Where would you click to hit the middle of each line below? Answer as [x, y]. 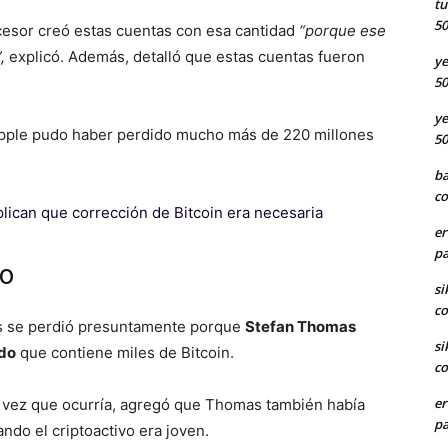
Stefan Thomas [300, 326]
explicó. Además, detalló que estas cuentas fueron [185, 56]
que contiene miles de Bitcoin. [125, 352]
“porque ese [342, 30]
